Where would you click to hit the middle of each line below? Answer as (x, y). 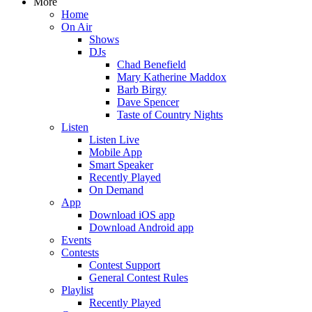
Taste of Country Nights (170, 115)
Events (76, 240)
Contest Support (125, 265)
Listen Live (114, 140)
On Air (77, 27)
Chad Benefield (151, 64)
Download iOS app (132, 215)
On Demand (116, 190)
